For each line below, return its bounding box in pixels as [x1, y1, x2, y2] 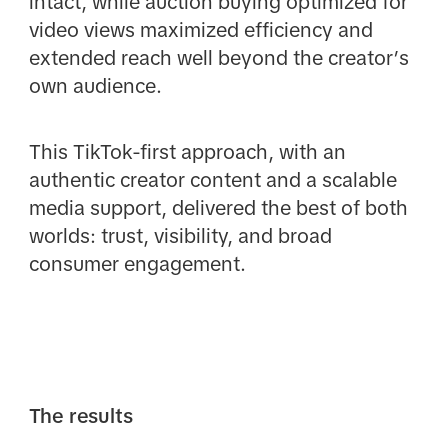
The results [28, 404, 133, 427]
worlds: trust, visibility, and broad [28, 225, 332, 248]
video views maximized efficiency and [28, 18, 373, 41]
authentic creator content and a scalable [28, 169, 397, 192]
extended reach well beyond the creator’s [28, 46, 409, 69]
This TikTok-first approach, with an [28, 141, 346, 164]
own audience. [28, 74, 162, 97]
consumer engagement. [28, 253, 246, 276]
